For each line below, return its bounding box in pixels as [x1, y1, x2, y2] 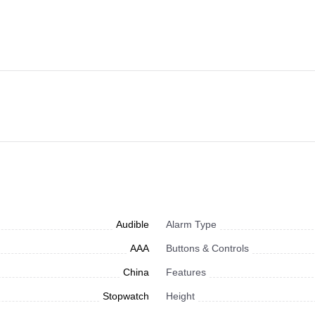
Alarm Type [166, 219, 217, 231]
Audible [116, 219, 149, 231]
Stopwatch [103, 290, 149, 302]
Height [166, 290, 195, 302]
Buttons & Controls [166, 243, 249, 255]
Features [166, 266, 206, 278]
